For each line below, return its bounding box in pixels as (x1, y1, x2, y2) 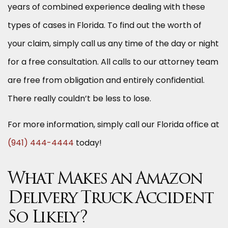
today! (74, 137, 102, 149)
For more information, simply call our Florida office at (8, 119, 219, 131)
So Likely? (8, 210, 87, 227)
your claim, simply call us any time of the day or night (8, 38, 219, 50)
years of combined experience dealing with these (8, 1, 205, 13)
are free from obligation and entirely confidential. (8, 74, 205, 87)
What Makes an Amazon (8, 172, 203, 188)
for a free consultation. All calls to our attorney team (8, 56, 218, 68)
